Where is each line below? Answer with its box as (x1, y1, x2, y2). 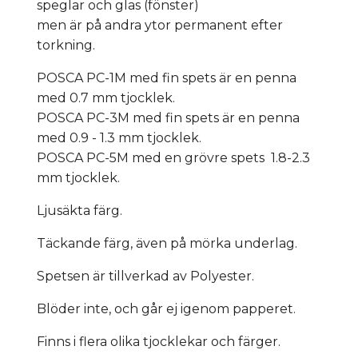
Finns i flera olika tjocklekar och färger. (37, 333, 280, 349)
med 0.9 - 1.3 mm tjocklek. (37, 129, 201, 145)
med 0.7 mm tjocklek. (37, 89, 175, 105)
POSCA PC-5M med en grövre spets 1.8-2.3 (37, 149, 310, 165)
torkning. (37, 37, 95, 53)
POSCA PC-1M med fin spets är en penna (37, 70, 296, 86)
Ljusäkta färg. (37, 202, 122, 218)
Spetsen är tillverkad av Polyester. (37, 268, 254, 284)
